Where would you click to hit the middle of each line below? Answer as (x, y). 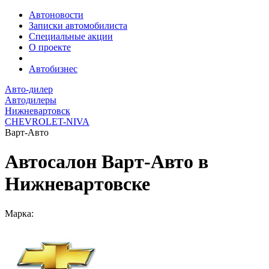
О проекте (50, 47)
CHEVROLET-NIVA (47, 122)
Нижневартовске (77, 184)
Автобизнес (53, 69)
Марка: (19, 213)
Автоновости (56, 15)
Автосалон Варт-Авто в (107, 162)
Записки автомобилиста (78, 26)
